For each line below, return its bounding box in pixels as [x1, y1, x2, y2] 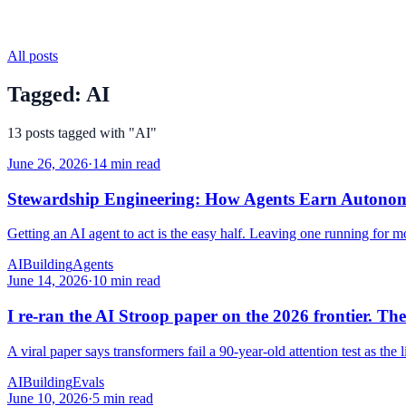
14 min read [92, 155, 160, 171]
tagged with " [54, 124, 135, 140]
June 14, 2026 [7, 273, 88, 289]
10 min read [92, 273, 160, 289]
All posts [7, 48, 58, 63]
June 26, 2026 [7, 155, 88, 171]
